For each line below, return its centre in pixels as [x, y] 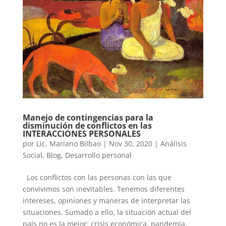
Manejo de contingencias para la [88, 117]
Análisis [173, 143]
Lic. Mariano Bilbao [68, 143]
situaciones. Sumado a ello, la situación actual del [107, 212]
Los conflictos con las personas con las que [97, 177]
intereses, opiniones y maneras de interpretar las [106, 200]
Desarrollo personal [98, 155]
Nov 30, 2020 [130, 143]
